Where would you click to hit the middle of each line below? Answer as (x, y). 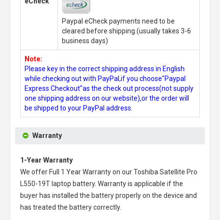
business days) (85, 41)
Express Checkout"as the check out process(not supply (109, 88)
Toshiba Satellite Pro (165, 172)
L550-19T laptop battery (57, 184)
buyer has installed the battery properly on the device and (109, 195)
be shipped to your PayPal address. (79, 108)
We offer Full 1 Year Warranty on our (77, 172)
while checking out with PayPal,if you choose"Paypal (105, 79)
